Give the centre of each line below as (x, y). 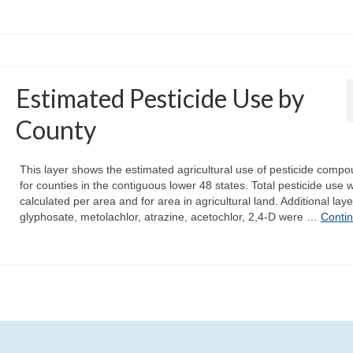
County (56, 130)
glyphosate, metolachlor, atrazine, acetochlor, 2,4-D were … (170, 217)
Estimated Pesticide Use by (160, 98)
